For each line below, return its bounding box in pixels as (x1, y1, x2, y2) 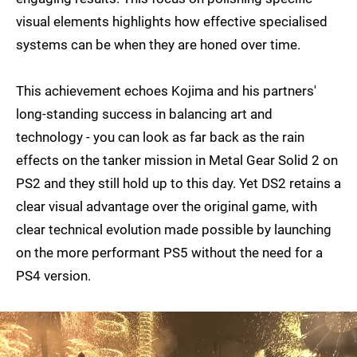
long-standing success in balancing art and (16, 105, 273, 122)
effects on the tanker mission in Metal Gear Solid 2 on (16, 151, 338, 168)
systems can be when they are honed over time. (16, 36, 300, 53)
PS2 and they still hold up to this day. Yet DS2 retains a (16, 175, 341, 191)
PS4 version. (16, 267, 91, 284)
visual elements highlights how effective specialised (16, 13, 328, 29)
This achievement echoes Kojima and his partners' (16, 82, 316, 99)
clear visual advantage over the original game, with (16, 198, 317, 214)
